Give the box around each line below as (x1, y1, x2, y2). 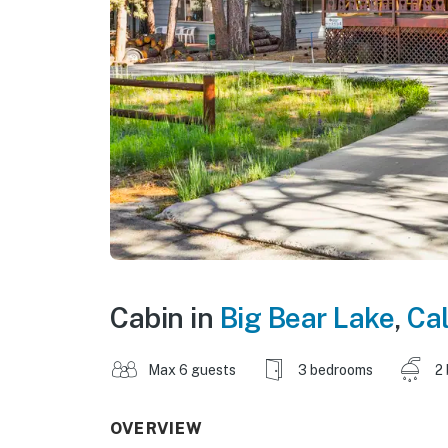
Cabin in (110, 300, 220, 334)
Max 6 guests (148, 361, 236, 378)
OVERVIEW (110, 418, 204, 438)
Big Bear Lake (219, 300, 394, 334)
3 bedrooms (298, 361, 373, 378)
